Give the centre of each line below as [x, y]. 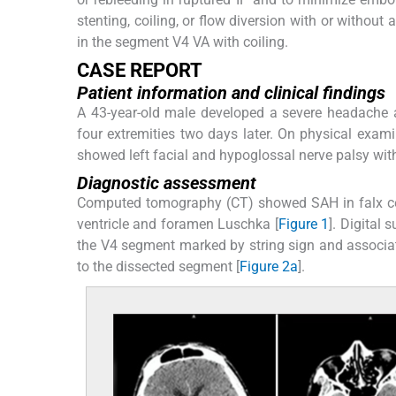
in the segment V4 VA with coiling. [183, 42]
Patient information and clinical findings [231, 92]
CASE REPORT [140, 70]
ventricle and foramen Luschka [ [178, 224]
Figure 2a [269, 266]
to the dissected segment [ [158, 266]
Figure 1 [304, 224]
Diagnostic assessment [167, 183]
